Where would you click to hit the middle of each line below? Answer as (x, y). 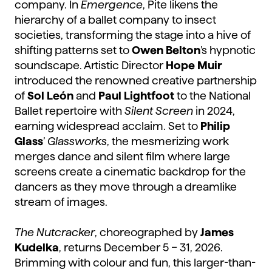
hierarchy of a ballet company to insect (115, 20)
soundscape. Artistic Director (90, 66)
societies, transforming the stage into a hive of (133, 35)
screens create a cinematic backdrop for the (130, 172)
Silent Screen (159, 111)
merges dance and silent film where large (122, 157)
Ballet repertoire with (70, 111)
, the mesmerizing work (168, 141)
